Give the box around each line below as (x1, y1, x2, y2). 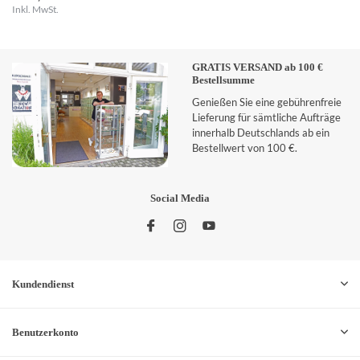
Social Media (150, 192, 210, 205)
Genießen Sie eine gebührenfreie (192, 96, 342, 109)
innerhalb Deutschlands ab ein (192, 126, 329, 140)
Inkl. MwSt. (12, 3, 59, 16)
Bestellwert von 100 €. (192, 141, 297, 155)
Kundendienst (12, 278, 74, 291)
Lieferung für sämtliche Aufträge (192, 111, 341, 125)
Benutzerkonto (12, 326, 79, 339)
